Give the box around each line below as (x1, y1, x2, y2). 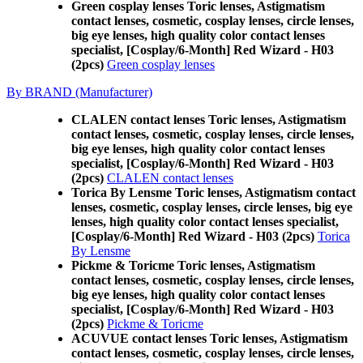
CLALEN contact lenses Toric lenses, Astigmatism (71, 113, 346, 126)
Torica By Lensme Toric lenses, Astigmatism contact (71, 186, 356, 199)
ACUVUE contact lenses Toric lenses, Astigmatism (71, 331, 348, 345)
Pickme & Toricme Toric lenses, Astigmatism (71, 258, 315, 272)
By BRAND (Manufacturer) (6, 85, 152, 99)
